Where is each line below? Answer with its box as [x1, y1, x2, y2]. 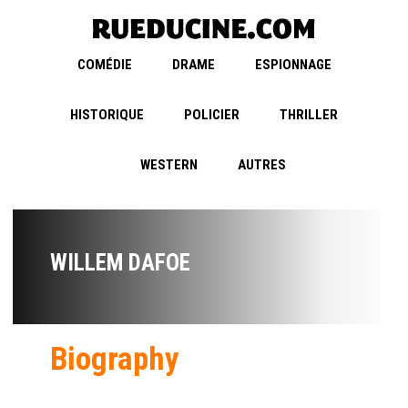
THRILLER [280, 107, 338, 124]
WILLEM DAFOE [50, 250, 190, 277]
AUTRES [238, 157, 286, 174]
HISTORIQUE [70, 107, 144, 124]
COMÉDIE [76, 56, 132, 74]
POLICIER [184, 107, 240, 124]
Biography [50, 341, 179, 379]
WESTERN [140, 157, 198, 174]
